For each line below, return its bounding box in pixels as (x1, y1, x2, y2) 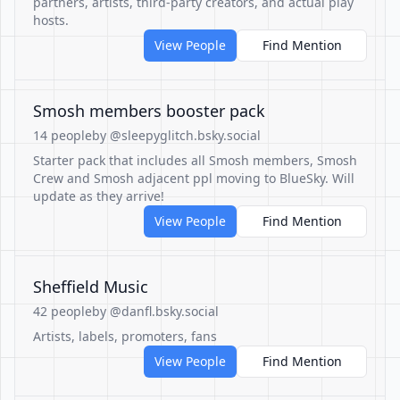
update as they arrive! (33, 187, 164, 204)
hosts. (33, 12, 69, 29)
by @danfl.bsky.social (92, 303, 219, 320)
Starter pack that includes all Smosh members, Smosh (33, 152, 357, 169)
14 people (33, 127, 92, 144)
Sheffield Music (33, 276, 148, 297)
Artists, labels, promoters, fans (33, 328, 217, 345)
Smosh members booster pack (33, 100, 265, 121)
